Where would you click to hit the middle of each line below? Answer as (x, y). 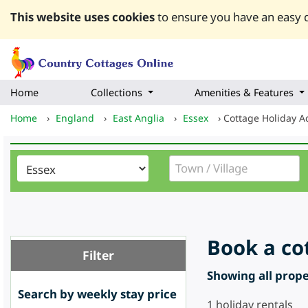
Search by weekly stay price (97, 294)
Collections (117, 93)
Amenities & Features (244, 93)
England (75, 118)
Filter (98, 255)
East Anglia (139, 118)
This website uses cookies (82, 17)
